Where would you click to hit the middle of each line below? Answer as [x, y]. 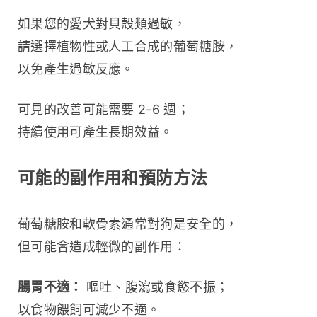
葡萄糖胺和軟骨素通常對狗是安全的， [128, 224]
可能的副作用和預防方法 [113, 178]
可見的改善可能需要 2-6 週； [104, 109]
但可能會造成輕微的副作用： [102, 246]
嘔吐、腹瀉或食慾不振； [156, 287]
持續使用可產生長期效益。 [96, 132]
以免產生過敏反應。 [76, 69]
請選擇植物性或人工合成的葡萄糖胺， [128, 46]
